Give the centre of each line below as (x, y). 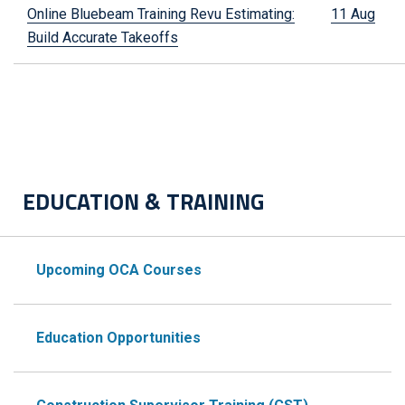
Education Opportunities (118, 337)
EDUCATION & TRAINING (143, 201)
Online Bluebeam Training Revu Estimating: (161, 14)
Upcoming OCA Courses (119, 269)
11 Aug (353, 14)
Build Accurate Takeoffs (103, 37)
